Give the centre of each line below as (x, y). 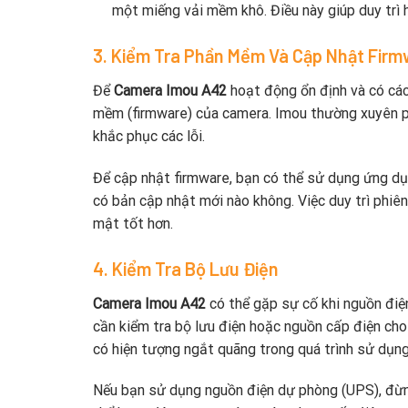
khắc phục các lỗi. (149, 136)
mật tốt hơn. (133, 223)
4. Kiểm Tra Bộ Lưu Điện (186, 268)
